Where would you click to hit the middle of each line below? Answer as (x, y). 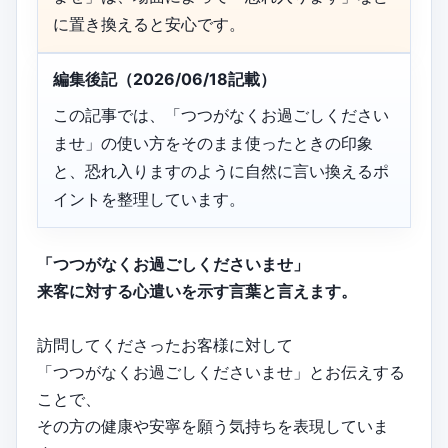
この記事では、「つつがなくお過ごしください (221, 115)
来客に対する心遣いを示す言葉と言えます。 (197, 291)
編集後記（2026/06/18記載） (164, 79)
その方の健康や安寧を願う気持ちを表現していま (213, 426)
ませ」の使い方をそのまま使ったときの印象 (213, 143)
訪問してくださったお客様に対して (165, 345)
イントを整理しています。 (149, 199)
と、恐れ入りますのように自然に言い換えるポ (221, 171)
